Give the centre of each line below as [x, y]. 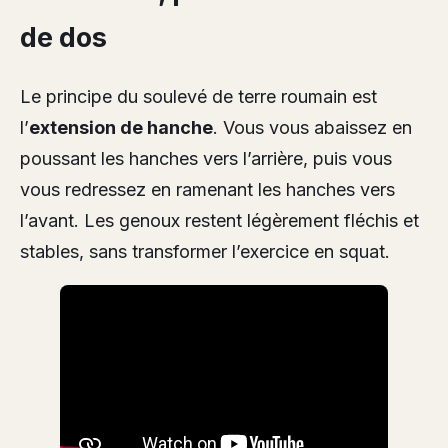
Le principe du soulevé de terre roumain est [198, 96]
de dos [63, 37]
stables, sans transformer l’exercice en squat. [205, 251]
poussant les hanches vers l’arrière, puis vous [206, 158]
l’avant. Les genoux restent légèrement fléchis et [219, 220]
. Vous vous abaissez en [312, 127]
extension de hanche [121, 127]
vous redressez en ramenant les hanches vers [207, 189]
